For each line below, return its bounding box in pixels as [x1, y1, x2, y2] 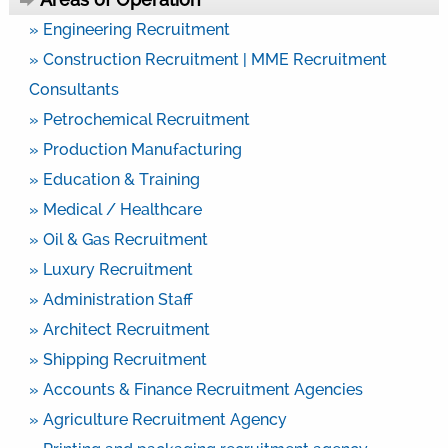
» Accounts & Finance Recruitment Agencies [28, 379, 363, 399]
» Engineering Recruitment [28, 19, 230, 39]
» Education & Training [28, 169, 200, 189]
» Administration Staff [28, 289, 193, 309]
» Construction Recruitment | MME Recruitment [28, 49, 387, 69]
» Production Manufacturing [28, 139, 242, 159]
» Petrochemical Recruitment [28, 109, 250, 129]
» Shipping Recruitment [28, 349, 207, 369]
